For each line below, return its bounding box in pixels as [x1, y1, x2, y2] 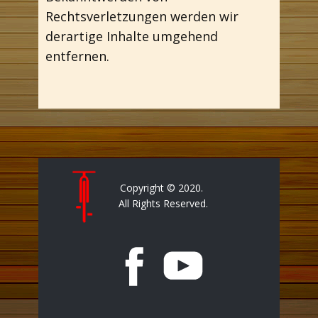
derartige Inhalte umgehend [45, 28, 218, 45]
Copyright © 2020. [120, 181, 206, 194]
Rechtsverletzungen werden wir [45, 8, 238, 25]
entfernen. [45, 48, 109, 65]
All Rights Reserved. [118, 197, 208, 210]
